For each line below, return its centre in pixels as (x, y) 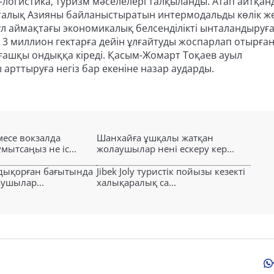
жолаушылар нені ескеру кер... (165, 149)
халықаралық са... (136, 182)
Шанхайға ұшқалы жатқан (155, 138)
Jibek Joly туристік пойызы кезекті (171, 171)
